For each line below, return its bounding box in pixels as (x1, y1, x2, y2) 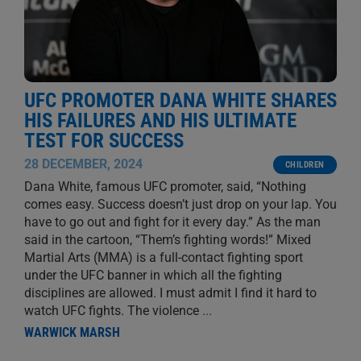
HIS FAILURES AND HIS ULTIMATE (23, 108, 297, 132)
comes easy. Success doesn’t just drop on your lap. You (23, 196, 337, 212)
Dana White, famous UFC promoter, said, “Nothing (23, 178, 306, 194)
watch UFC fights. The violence (23, 302, 202, 318)
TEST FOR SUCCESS (23, 128, 184, 152)
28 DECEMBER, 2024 (23, 156, 143, 172)
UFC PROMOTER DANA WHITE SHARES (23, 88, 337, 112)
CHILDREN (284, 159, 326, 170)
